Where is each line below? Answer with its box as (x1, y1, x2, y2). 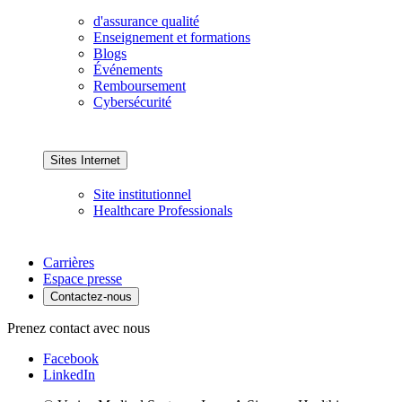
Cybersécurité (93, 94, 171, 110)
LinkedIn (43, 366, 95, 382)
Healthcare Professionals (93, 202, 232, 218)
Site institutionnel (93, 186, 191, 202)
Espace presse (43, 270, 122, 286)
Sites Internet (50, 153, 120, 168)
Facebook (43, 350, 99, 366)
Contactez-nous (50, 289, 132, 303)
